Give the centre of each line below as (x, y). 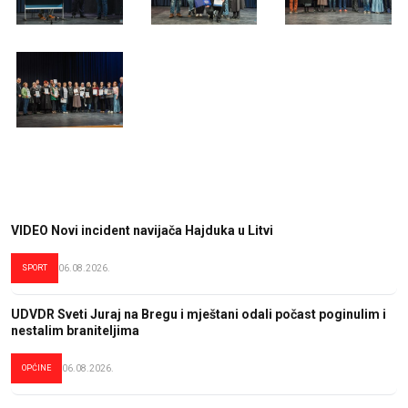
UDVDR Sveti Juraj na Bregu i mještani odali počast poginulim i (199, 314)
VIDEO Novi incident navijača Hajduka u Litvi (142, 230)
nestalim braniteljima (75, 330)
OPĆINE (36, 367)
